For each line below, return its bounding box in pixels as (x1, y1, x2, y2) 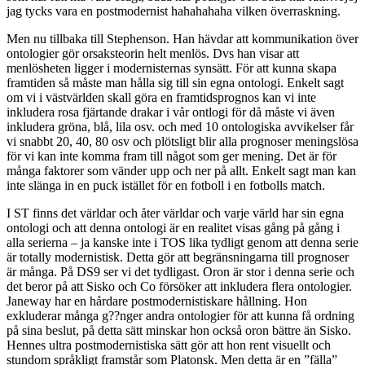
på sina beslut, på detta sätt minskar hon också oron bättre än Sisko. (7, 323, 351, 338)
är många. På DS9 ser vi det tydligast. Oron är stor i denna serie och (7, 265, 354, 279)
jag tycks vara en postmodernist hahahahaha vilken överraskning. (7, 4, 341, 19)
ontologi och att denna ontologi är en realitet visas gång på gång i (7, 221, 340, 235)
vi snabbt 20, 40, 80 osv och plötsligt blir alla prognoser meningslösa (7, 134, 358, 149)
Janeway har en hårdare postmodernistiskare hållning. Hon (7, 294, 307, 309)
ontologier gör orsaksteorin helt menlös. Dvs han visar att (7, 46, 299, 61)
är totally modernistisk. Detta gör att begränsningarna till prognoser (7, 250, 349, 265)
